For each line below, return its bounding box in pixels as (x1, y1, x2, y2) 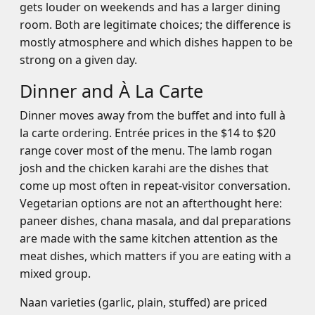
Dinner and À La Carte (20, 79, 203, 103)
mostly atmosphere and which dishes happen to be (20, 34, 292, 50)
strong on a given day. (20, 52, 137, 67)
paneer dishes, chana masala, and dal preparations (20, 213, 291, 229)
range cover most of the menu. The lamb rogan (20, 143, 272, 158)
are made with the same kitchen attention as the (20, 231, 278, 246)
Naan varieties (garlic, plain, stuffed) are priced (20, 295, 267, 310)
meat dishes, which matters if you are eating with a (20, 248, 291, 264)
